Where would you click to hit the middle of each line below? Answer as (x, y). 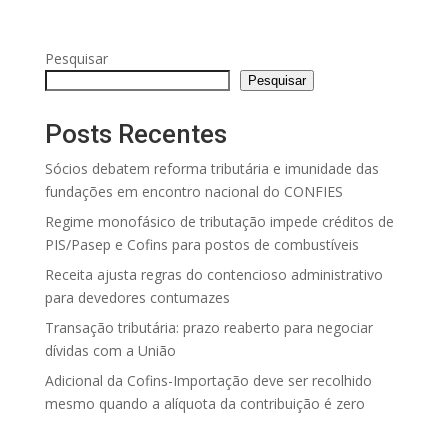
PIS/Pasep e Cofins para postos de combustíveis (201, 244)
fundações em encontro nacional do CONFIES (193, 191)
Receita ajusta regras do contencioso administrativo (213, 274)
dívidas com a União (110, 350)
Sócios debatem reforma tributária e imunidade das (211, 168)
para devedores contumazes (137, 297)
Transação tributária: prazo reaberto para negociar (208, 327)
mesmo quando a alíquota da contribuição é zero (204, 403)
